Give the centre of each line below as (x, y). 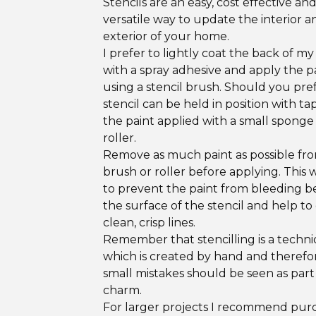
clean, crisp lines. (149, 223)
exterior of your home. (166, 36)
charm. (122, 290)
